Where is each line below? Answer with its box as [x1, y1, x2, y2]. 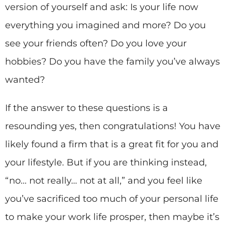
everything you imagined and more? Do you [5, 19, 206, 31]
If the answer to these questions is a [5, 102, 168, 114]
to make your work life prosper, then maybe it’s [5, 211, 219, 222]
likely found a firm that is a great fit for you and [5, 138, 218, 150]
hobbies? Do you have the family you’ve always [5, 55, 220, 67]
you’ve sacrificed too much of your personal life [5, 193, 218, 204]
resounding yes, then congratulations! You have [5, 120, 220, 132]
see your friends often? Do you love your [5, 37, 187, 49]
